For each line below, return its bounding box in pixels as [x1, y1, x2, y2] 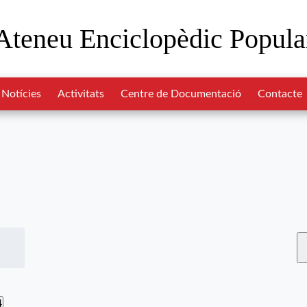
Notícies [1, 88, 41, 99]
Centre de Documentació [121, 88, 241, 99]
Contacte [258, 88, 302, 99]
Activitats [58, 88, 104, 99]
